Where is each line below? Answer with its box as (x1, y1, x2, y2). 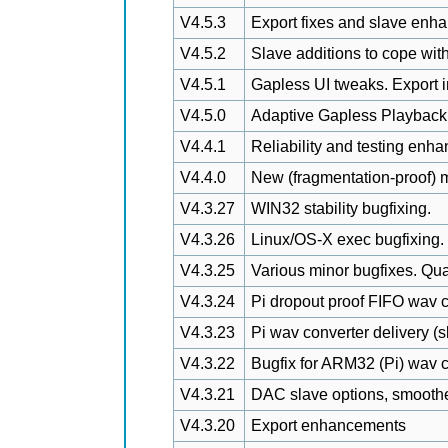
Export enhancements (251, 417, 406, 434)
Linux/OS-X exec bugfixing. (251, 231, 444, 248)
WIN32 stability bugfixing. (251, 200, 431, 217)
